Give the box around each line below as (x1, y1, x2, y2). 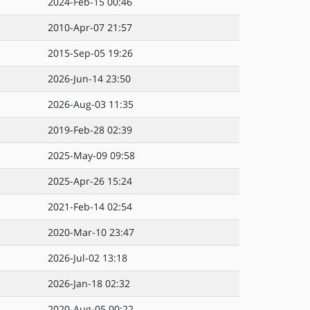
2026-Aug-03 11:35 (48, 98, 134, 111)
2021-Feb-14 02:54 (48, 200, 132, 213)
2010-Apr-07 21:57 (48, 21, 132, 34)
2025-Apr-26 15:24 (48, 174, 132, 188)
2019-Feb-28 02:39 (48, 123, 132, 136)
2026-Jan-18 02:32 (48, 277, 130, 290)
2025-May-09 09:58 (48, 149, 135, 162)
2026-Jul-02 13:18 (48, 251, 127, 264)
